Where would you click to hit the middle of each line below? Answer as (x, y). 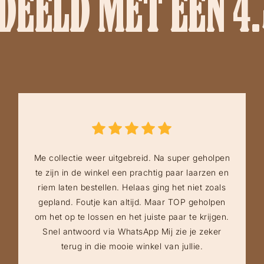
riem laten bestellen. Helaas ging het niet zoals (132, 187)
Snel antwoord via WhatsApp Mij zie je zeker (132, 232)
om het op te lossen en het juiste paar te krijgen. (132, 217)
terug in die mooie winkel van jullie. (132, 246)
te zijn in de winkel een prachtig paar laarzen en (132, 173)
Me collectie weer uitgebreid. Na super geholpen (132, 158)
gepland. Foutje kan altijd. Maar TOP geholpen (132, 202)
